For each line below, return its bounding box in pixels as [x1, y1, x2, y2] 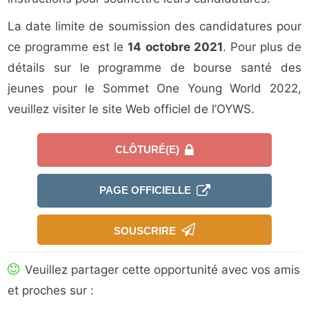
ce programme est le [8, 40, 128, 54]
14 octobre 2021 [128, 40, 223, 54]
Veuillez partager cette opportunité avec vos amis [21, 263, 301, 277]
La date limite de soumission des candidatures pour [8, 19, 301, 34]
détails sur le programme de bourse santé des [8, 61, 301, 75]
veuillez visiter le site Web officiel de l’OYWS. [8, 102, 255, 117]
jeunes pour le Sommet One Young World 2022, [8, 81, 301, 96]
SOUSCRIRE [114, 225, 181, 237]
